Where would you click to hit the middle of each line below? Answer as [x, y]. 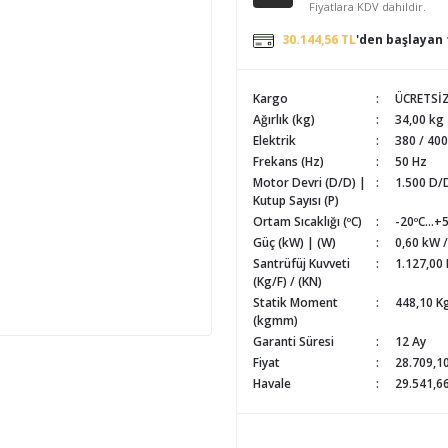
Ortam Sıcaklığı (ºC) [307, 221]
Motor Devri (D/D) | [309, 182]
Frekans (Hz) [288, 161]
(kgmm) [275, 320]
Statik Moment [295, 302]
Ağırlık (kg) [284, 119]
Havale [272, 383]
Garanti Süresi [293, 341]
